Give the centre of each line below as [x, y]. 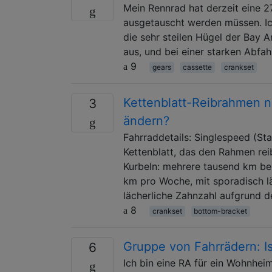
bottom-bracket [221, 211]
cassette [198, 67]
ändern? [146, 121]
